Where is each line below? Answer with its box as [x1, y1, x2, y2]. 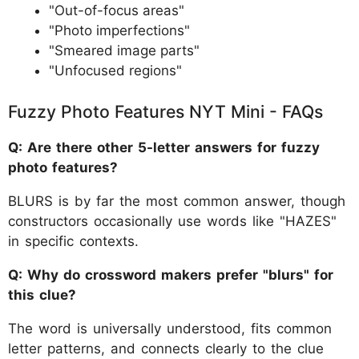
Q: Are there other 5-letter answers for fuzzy [8, 139, 320, 155]
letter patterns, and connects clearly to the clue [8, 340, 324, 357]
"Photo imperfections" [49, 22, 190, 38]
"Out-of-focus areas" [49, 2, 184, 18]
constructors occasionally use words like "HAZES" [8, 212, 337, 229]
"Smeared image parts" [49, 42, 200, 58]
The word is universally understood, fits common [8, 320, 332, 337]
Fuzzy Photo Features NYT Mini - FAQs [8, 100, 323, 122]
